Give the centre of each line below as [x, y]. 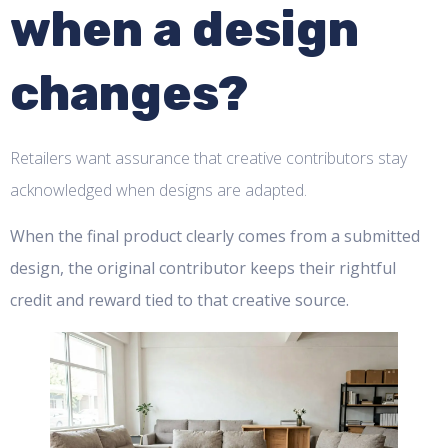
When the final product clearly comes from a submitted [215, 236]
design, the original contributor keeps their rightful [203, 268]
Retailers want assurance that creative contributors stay [208, 157]
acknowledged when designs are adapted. [158, 189]
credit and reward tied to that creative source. [179, 300]
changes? [129, 93]
